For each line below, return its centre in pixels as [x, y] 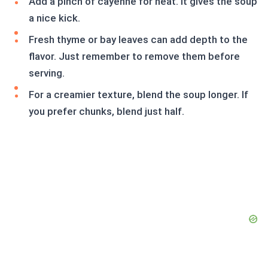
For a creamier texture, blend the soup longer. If [138, 95]
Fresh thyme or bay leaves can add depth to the [138, 40]
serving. [47, 73]
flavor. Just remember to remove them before [134, 57]
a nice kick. [54, 18]
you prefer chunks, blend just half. [106, 112]
